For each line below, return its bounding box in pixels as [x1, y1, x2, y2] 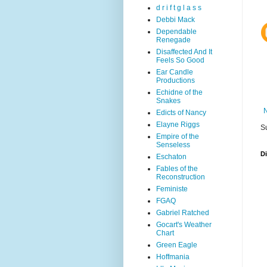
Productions [156, 76, 195, 85]
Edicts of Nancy [156, 108, 206, 117]
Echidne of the [156, 88, 203, 97]
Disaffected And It [156, 48, 212, 56]
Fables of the [156, 164, 198, 173]
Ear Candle [156, 68, 193, 76]
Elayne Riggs [156, 120, 200, 129]
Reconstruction [156, 173, 205, 181]
